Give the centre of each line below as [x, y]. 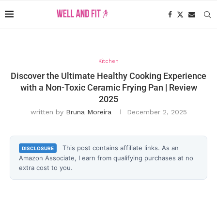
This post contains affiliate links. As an [120, 148]
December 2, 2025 [157, 112]
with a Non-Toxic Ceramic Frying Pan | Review [108, 87]
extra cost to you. [46, 168]
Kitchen [108, 61]
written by [48, 112]
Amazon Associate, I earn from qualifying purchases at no [106, 158]
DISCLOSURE [38, 148]
